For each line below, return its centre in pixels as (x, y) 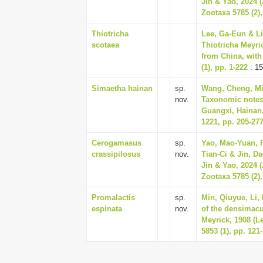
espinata (107, 209)
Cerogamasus (117, 143)
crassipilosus (116, 154)
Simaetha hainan (122, 88)
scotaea (105, 45)
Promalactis (113, 198)
